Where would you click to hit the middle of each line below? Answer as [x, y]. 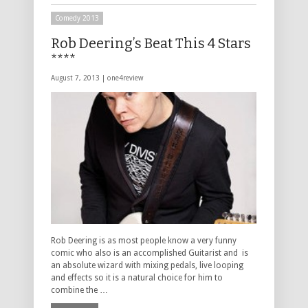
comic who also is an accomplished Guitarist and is [150, 253]
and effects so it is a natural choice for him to [137, 277]
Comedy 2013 [77, 19]
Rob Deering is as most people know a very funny [144, 240]
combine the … [79, 290]
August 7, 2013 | [79, 78]
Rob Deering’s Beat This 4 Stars [151, 44]
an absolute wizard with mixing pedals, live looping [147, 265]
